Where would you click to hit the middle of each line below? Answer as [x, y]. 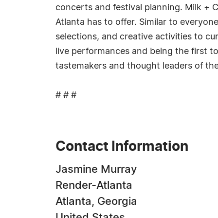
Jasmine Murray [96, 169]
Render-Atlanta [94, 185]
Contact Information [122, 147]
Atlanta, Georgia [96, 201]
